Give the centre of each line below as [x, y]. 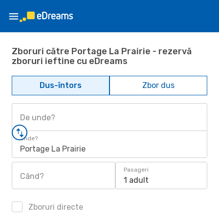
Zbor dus [158, 85]
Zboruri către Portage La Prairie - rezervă [102, 51]
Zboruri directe [55, 207]
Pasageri [136, 170]
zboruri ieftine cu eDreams [70, 61]
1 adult [136, 180]
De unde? [38, 118]
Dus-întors [61, 85]
